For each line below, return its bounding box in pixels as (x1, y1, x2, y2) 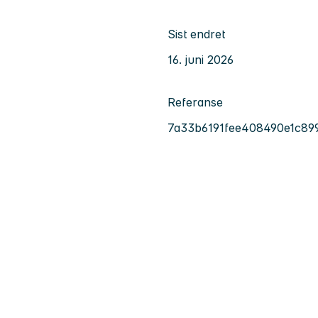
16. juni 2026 (168, 52, 234, 67)
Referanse (168, 94, 223, 109)
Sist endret (168, 26, 225, 41)
